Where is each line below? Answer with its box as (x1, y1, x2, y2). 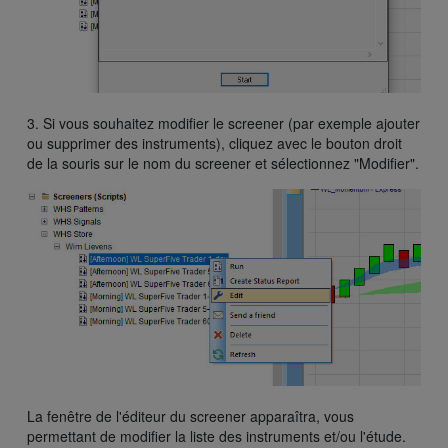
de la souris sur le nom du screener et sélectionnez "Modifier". (27, 153, 419, 174)
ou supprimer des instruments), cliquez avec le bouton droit (27, 133, 402, 154)
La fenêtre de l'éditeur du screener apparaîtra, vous (27, 406, 354, 427)
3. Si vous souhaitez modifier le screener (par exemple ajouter (27, 113, 420, 134)
